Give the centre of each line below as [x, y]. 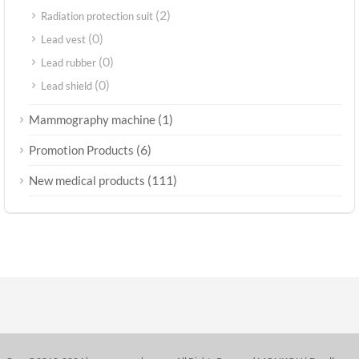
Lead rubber [69, 62]
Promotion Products [81, 149]
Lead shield [67, 85]
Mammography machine [92, 119]
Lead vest [63, 39]
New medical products [87, 180]
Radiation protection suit [97, 16]
